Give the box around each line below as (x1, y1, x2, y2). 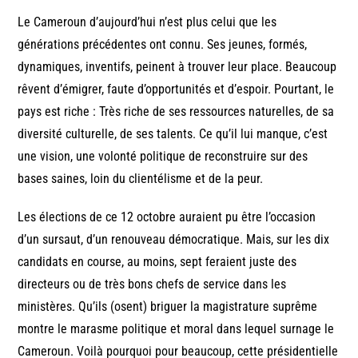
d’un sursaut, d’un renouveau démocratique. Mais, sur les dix (18, 232, 330, 248)
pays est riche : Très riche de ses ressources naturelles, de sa (18, 104, 335, 120)
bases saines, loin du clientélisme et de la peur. (18, 171, 264, 187)
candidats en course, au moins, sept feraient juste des (18, 254, 297, 270)
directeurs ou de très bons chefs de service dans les (18, 276, 287, 292)
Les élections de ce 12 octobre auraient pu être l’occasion (18, 209, 316, 225)
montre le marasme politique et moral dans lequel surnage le (18, 321, 335, 337)
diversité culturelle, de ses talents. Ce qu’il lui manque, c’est (18, 126, 328, 142)
